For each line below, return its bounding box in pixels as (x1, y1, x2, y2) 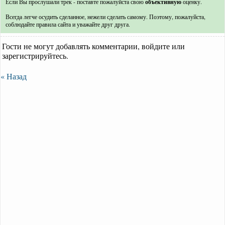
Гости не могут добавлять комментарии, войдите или (2, 41, 185, 52)
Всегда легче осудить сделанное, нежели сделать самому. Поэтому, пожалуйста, (6, 13, 205, 21)
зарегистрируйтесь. (2, 50, 68, 61)
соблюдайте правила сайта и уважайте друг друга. (6, 20, 130, 29)
